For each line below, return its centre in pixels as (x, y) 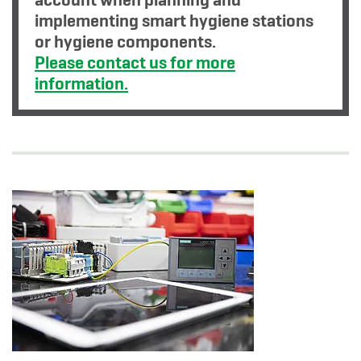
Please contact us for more (135, 62)
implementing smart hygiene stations (174, 21)
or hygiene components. (125, 41)
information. (81, 83)
